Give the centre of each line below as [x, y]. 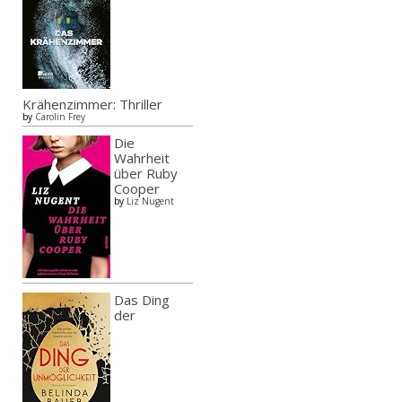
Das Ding [142, 300]
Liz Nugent [150, 201]
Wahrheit [142, 158]
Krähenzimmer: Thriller [92, 105]
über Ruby [146, 174]
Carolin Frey [60, 117]
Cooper [137, 189]
